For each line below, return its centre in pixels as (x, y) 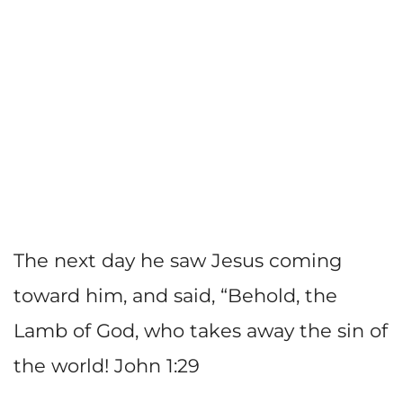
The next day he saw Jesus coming (178, 260)
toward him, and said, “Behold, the (175, 295)
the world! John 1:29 (107, 365)
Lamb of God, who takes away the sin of (201, 330)
